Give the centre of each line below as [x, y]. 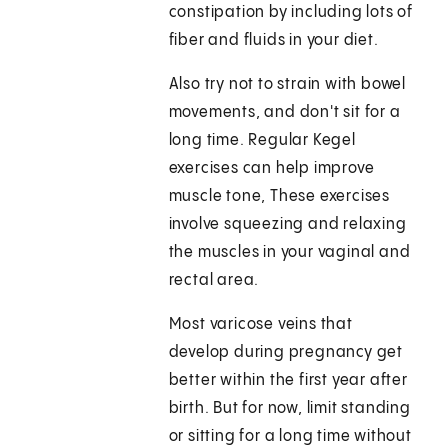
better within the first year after [288, 381]
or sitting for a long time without [290, 437]
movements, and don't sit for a [284, 113]
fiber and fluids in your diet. [273, 41]
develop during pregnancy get [286, 353]
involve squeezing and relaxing [287, 225]
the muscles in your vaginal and [289, 253]
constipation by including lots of [291, 13]
